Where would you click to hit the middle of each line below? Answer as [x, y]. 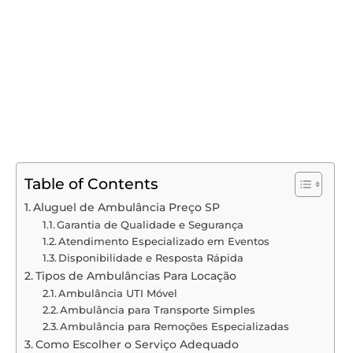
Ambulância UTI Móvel [118, 293]
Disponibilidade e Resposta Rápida [151, 257]
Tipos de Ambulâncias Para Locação [136, 275]
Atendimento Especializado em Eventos [164, 241]
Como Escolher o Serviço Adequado [137, 344]
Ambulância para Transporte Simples [158, 309]
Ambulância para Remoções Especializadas [175, 326]
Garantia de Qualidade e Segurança [150, 224]
